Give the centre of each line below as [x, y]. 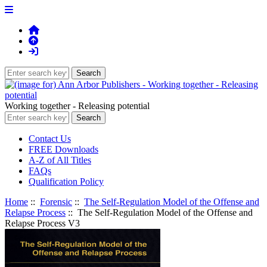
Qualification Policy [66, 181]
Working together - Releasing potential [77, 106]
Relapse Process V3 [42, 223]
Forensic [56, 202]
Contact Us [50, 139]
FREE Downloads [63, 149]
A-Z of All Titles [60, 160]
